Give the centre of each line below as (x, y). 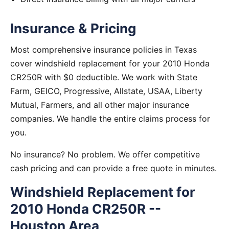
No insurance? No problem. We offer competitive (105, 154)
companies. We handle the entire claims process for (110, 119)
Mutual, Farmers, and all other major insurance (100, 105)
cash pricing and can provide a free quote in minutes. (113, 168)
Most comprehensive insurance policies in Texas (104, 50)
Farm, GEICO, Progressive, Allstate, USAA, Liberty (106, 91)
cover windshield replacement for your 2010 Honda (110, 63)
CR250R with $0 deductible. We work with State (104, 77)
